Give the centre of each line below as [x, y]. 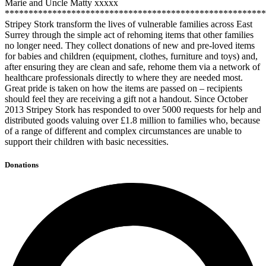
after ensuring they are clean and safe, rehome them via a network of [132, 67]
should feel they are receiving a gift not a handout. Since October [126, 99]
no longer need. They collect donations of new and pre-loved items [130, 46]
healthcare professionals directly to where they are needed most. [124, 78]
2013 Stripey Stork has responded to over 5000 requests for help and [133, 110]
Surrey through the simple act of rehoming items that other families [129, 35]
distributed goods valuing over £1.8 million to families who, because [132, 121]
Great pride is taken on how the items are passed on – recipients [123, 88]
